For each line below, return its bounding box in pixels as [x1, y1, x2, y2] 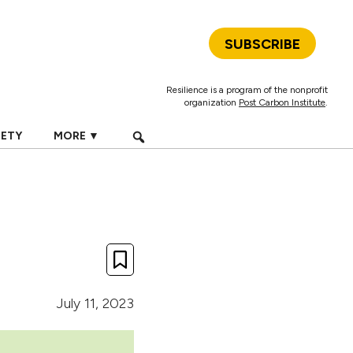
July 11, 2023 [57, 295, 134, 312]
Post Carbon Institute [239, 97, 325, 108]
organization [184, 97, 239, 108]
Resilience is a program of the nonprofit [166, 84, 328, 95]
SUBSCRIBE [225, 35, 300, 53]
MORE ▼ [53, 129, 99, 143]
